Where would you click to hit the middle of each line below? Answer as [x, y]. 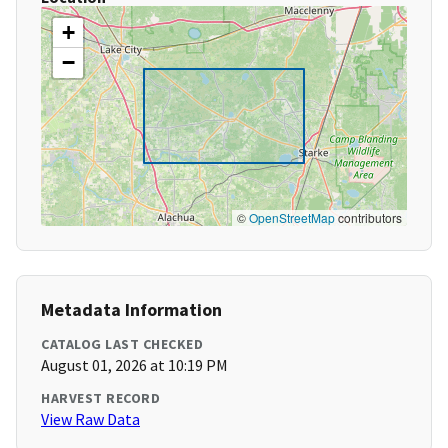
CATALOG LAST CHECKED [122, 344]
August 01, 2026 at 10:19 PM [134, 365]
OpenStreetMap [292, 218]
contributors [368, 218]
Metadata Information [131, 310]
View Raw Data [90, 419]
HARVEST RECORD [100, 398]
